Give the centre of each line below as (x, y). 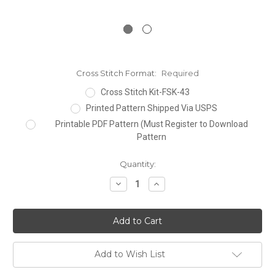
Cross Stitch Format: (117, 73)
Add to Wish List (130, 254)
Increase (170, 183)
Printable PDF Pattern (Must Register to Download (152, 124)
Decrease (134, 183)
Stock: (26, 175)
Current (28, 164)
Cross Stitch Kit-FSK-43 (145, 92)
